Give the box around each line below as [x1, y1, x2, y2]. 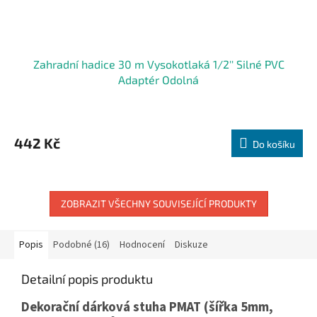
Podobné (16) [53, 238, 110, 253]
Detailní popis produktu [21, 271, 153, 287]
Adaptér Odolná [118, 73, 199, 87]
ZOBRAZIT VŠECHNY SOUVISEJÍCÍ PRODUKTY [60, 197, 257, 210]
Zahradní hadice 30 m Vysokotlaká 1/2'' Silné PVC [33, 57, 284, 71]
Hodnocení [120, 238, 165, 253]
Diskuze [175, 238, 208, 253]
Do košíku [253, 138, 295, 151]
